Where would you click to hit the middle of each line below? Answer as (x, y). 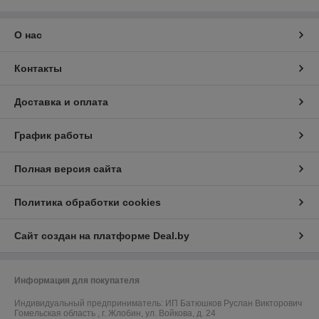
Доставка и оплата (61, 102)
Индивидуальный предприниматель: (90, 304)
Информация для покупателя (77, 281)
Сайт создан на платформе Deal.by (102, 236)
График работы (53, 136)
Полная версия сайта (68, 169)
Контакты (38, 69)
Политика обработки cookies (88, 203)
